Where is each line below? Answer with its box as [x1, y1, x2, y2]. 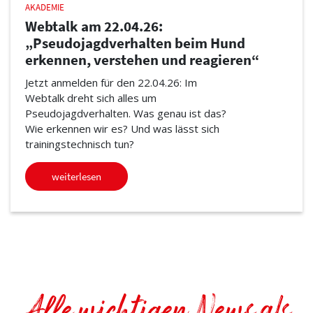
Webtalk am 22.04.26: [24, 17, 163, 36]
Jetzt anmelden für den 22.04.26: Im [24, 75, 197, 89]
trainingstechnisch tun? [24, 136, 134, 151]
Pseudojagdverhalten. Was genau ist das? [24, 105, 226, 120]
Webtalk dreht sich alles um [24, 90, 156, 105]
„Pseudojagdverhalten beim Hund [24, 34, 245, 53]
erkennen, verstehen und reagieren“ [24, 51, 259, 70]
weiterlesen [51, 169, 101, 183]
